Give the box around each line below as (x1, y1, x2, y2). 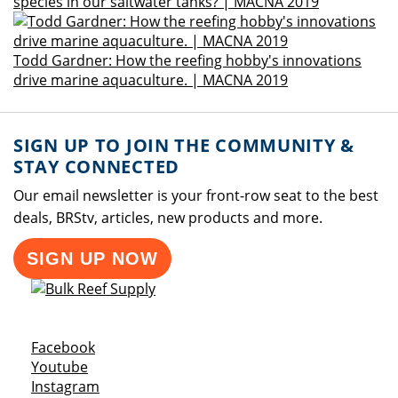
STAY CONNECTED (13, 155, 179, 179)
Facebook (31, 338, 95, 357)
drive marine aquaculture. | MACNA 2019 (13, 70, 288, 90)
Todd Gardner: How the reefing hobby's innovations (13, 51, 362, 70)
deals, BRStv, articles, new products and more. (13, 208, 322, 227)
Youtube (31, 357, 88, 377)
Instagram (31, 377, 99, 396)
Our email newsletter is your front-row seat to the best (13, 186, 378, 205)
